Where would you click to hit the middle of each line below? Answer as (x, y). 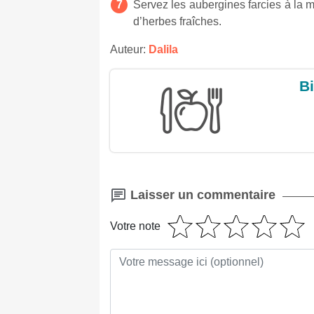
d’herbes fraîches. (177, 21)
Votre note (135, 226)
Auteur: (129, 49)
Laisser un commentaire (201, 194)
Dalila (163, 49)
